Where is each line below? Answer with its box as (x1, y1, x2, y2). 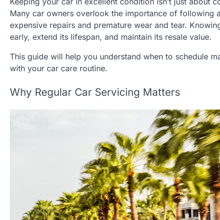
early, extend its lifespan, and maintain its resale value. (10, 31, 212, 42)
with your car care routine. (10, 63, 108, 73)
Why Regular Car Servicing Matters (10, 85, 180, 98)
